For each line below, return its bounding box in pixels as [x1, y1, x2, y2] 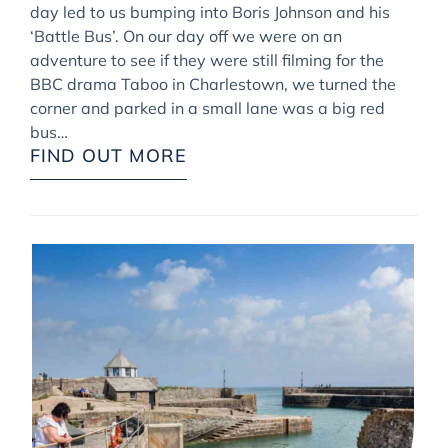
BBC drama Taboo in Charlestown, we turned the [30, 73, 396, 94]
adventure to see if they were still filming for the [30, 49, 384, 70]
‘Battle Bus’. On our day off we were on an [30, 25, 342, 46]
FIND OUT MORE [30, 143, 187, 167]
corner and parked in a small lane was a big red [30, 97, 385, 118]
